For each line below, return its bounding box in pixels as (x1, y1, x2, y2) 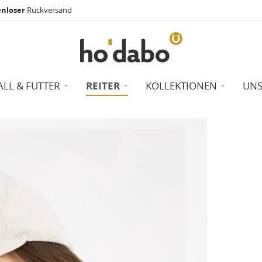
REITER (85, 79, 120, 92)
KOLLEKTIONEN (145, 79, 217, 92)
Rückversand (27, 5, 72, 15)
